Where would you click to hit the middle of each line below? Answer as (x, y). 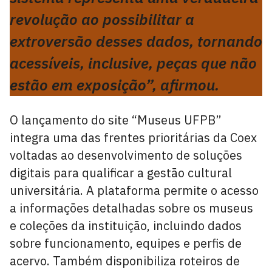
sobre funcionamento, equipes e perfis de (126, 243)
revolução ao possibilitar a (102, 19)
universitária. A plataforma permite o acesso (134, 190)
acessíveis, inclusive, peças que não (133, 63)
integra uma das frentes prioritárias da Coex (133, 138)
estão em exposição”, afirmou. (114, 85)
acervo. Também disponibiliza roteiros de (125, 261)
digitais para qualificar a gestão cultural (121, 173)
